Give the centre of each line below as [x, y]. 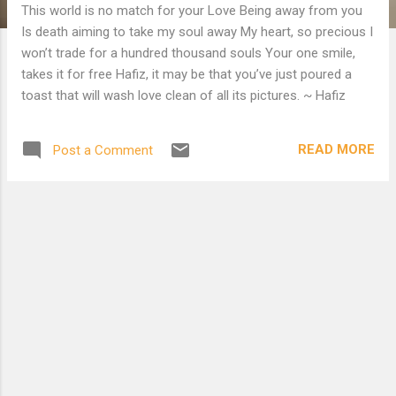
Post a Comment [103, 150]
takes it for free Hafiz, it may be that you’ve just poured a [187, 74]
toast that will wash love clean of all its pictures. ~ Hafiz [183, 95]
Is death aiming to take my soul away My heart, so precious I [197, 31]
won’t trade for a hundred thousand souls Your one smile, [188, 53]
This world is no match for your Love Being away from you [192, 10]
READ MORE [336, 149]
